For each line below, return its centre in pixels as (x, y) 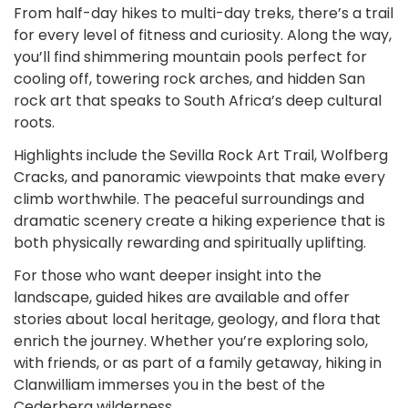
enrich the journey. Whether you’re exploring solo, (191, 341)
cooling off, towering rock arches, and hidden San (189, 78)
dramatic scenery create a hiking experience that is (199, 220)
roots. (34, 122)
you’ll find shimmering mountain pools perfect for (190, 56)
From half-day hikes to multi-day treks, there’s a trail (204, 13)
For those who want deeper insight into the (168, 275)
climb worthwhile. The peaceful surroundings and (189, 199)
